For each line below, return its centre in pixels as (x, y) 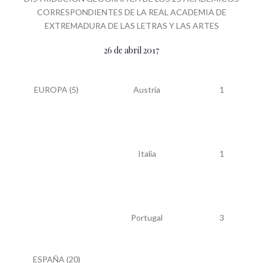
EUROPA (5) (56, 89)
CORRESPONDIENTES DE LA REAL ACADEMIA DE (131, 12)
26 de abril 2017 (131, 50)
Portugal (147, 217)
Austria (147, 89)
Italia (147, 153)
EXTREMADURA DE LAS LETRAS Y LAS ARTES (131, 25)
